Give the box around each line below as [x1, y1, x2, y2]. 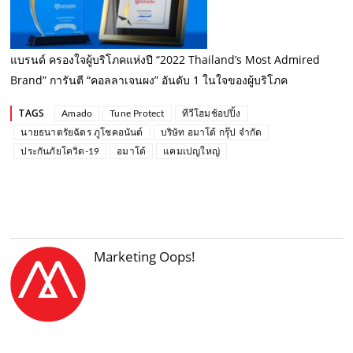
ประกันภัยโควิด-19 [20, 146, 100, 156]
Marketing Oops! [94, 247, 196, 266]
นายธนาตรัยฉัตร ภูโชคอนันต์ [20, 127, 143, 137]
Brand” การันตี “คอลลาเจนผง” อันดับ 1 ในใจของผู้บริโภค [10, 72, 288, 87]
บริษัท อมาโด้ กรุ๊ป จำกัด [160, 127, 262, 137]
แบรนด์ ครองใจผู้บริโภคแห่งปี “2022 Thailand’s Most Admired [10, 51, 321, 67]
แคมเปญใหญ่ [163, 146, 221, 156]
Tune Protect [110, 108, 165, 118]
